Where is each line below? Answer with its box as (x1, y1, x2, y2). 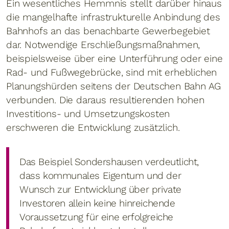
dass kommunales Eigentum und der (19, 169, 181, 181)
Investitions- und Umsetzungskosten (6, 107, 170, 120)
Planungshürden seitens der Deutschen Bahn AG (6, 80, 221, 92)
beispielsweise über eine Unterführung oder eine (6, 52, 223, 64)
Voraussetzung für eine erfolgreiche (19, 211, 174, 223)
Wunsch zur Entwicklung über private (19, 183, 182, 195)
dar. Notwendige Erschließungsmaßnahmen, (6, 38, 200, 51)
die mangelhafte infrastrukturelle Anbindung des (6, 11, 220, 23)
